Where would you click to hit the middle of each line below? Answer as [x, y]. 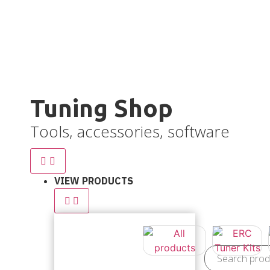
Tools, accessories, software [130, 131]
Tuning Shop [102, 108]
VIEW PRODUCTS [94, 181]
